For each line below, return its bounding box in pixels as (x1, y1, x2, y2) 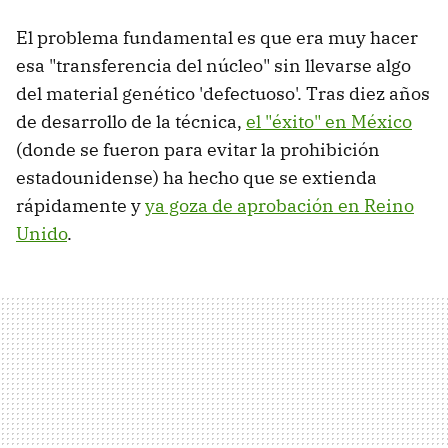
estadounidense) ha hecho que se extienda (16, 165, 377, 189)
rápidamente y (16, 193, 145, 217)
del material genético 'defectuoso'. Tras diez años (16, 81, 430, 105)
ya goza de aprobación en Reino (145, 193, 414, 217)
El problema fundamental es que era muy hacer (16, 25, 418, 49)
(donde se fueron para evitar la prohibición (16, 137, 380, 161)
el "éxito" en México (246, 109, 412, 133)
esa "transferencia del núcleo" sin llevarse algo (16, 53, 411, 77)
